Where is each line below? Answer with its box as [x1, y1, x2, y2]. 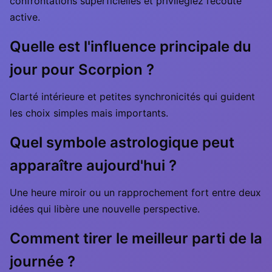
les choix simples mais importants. [10, 107, 168, 119]
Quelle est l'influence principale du [10, 38, 251, 55]
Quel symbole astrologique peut [10, 134, 234, 151]
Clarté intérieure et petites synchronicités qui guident [10, 90, 255, 103]
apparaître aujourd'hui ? [10, 157, 177, 174]
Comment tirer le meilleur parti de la [10, 229, 262, 247]
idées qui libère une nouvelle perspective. [10, 203, 200, 215]
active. [10, 11, 40, 23]
